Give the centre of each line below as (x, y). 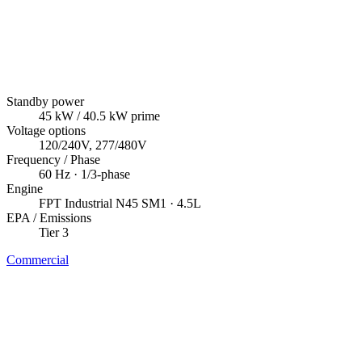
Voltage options (46, 130)
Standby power (45, 101)
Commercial (38, 259)
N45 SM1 (141, 203)
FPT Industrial (76, 203)
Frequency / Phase (53, 159)
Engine (25, 188)
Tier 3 (54, 232)
